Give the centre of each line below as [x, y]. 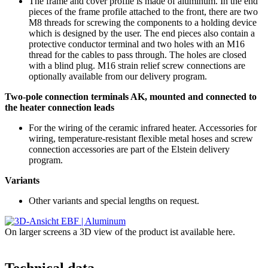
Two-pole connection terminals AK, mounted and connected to [131, 96]
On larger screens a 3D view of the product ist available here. [120, 232]
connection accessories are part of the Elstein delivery [129, 149]
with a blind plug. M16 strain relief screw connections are [137, 65]
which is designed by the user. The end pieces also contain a [142, 33]
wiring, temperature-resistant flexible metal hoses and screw [141, 138]
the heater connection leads [60, 107]
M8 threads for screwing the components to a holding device [143, 22]
